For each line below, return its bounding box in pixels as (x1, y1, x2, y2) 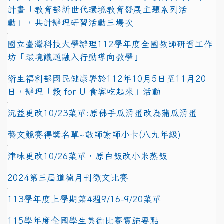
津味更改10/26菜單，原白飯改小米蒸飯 (7, 151, 167, 160)
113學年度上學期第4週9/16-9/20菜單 (7, 194, 161, 203)
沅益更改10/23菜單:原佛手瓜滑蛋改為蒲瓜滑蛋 (7, 108, 197, 117)
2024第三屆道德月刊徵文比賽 (7, 173, 128, 182)
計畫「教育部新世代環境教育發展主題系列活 (7, 5, 187, 14)
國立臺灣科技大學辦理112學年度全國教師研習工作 (7, 39, 213, 48)
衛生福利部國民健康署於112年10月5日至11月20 (7, 74, 206, 83)
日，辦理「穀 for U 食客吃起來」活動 (7, 87, 161, 96)
